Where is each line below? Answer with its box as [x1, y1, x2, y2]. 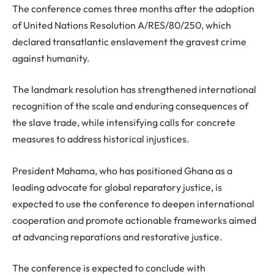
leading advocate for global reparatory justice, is [12, 180, 222, 193]
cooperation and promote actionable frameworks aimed [12, 213, 256, 226]
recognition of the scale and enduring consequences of [12, 100, 248, 113]
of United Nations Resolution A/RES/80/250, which [12, 18, 231, 31]
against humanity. [12, 51, 90, 64]
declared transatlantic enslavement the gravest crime [12, 35, 246, 48]
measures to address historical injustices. [12, 133, 190, 146]
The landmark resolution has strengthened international [12, 83, 256, 96]
